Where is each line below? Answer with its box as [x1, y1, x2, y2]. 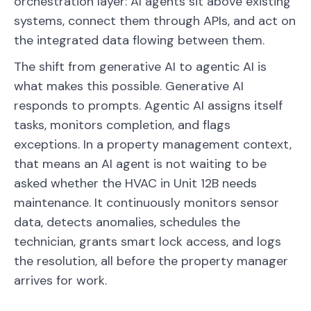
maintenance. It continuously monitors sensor [14, 194, 279, 211]
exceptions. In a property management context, [14, 135, 292, 153]
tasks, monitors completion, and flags [14, 116, 230, 133]
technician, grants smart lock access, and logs [14, 233, 281, 250]
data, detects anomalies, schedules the [14, 213, 240, 230]
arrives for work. [14, 271, 107, 289]
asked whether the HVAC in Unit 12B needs [14, 174, 257, 192]
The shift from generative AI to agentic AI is [14, 58, 267, 75]
